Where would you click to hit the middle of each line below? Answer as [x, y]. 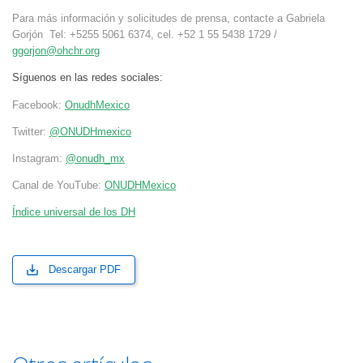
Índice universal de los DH [74, 212]
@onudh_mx [95, 158]
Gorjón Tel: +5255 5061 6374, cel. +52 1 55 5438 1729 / [145, 35]
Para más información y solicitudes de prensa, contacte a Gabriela [169, 19]
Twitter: [31, 131]
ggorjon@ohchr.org [56, 51]
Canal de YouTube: [58, 185]
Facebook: [38, 105]
